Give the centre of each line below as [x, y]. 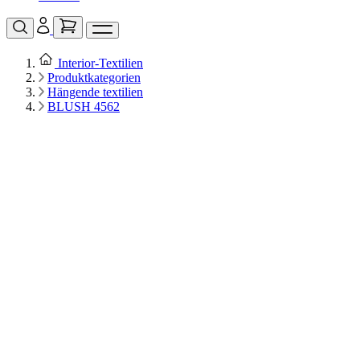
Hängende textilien [95, 92]
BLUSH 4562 [84, 107]
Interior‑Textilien [100, 63]
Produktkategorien [94, 78]
